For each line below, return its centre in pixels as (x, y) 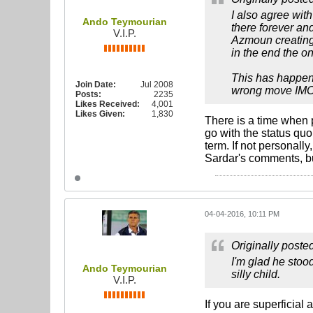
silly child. (256, 274)
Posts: (88, 94)
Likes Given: (100, 114)
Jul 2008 (157, 85)
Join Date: (96, 85)
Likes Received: (108, 104)
